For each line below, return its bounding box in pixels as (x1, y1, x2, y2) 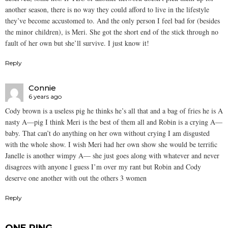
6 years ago (28, 92, 62, 100)
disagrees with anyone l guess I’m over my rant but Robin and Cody (5, 162, 201, 172)
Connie (28, 82, 56, 93)
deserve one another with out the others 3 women (5, 173, 147, 183)
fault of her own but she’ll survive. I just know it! (5, 38, 149, 48)
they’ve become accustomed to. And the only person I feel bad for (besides (5, 16, 220, 26)
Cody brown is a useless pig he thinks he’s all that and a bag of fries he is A (5, 106, 223, 116)
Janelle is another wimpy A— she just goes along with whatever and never (5, 151, 219, 161)
